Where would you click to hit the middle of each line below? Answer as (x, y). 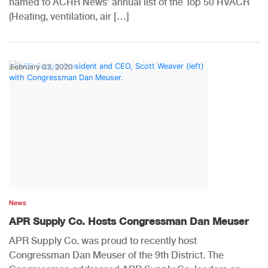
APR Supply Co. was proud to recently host (103, 240)
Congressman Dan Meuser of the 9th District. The (116, 255)
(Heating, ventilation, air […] (69, 16)
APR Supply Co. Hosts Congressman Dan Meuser (129, 221)
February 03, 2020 (42, 66)
